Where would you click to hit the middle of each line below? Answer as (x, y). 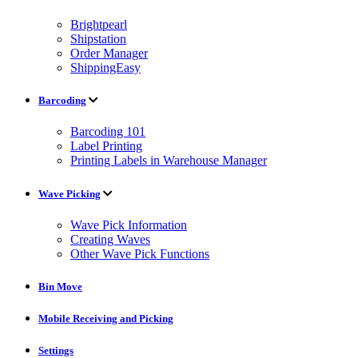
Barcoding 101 (108, 132)
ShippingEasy (105, 68)
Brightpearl (99, 25)
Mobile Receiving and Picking (106, 319)
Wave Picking (70, 193)
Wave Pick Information (129, 225)
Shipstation (98, 39)
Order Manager (109, 54)
